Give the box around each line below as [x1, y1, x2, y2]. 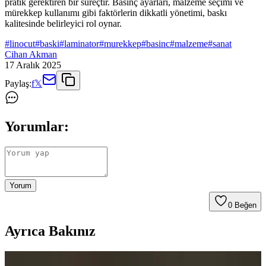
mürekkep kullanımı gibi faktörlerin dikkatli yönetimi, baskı [5, 7, 227, 18]
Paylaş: [5, 78, 31, 88]
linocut [9, 38, 35, 49]
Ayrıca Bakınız [5, 223, 96, 239]
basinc [146, 38, 170, 49]
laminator [64, 38, 99, 49]
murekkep [104, 38, 141, 49]
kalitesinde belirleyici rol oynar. [5, 18, 122, 28]
